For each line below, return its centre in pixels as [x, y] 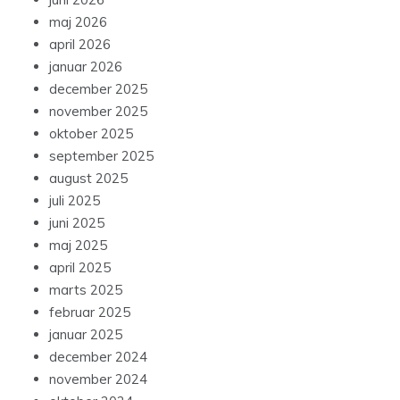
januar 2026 [86, 67]
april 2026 [80, 45]
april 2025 [80, 268]
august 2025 [88, 179]
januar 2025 [86, 335]
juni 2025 [77, 223]
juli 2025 [75, 201]
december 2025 [98, 89]
